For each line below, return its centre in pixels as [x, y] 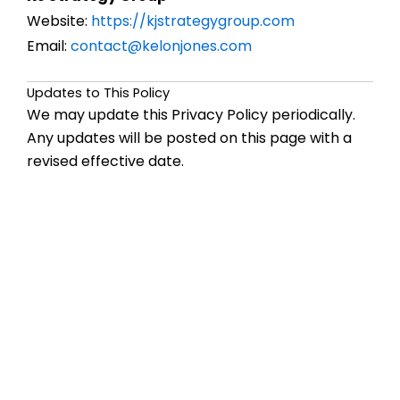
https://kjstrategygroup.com [193, 21]
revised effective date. [105, 161]
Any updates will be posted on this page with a [189, 137]
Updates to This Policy [98, 92]
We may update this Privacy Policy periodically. [191, 114]
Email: [49, 46]
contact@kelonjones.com [161, 46]
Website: [59, 21]
